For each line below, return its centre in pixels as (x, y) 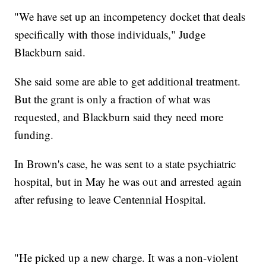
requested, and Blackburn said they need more (119, 116)
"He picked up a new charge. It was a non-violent (126, 257)
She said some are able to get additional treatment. (128, 81)
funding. (34, 134)
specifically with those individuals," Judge (110, 34)
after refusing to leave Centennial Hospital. (110, 199)
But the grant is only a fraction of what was (113, 99)
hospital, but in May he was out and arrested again (128, 181)
